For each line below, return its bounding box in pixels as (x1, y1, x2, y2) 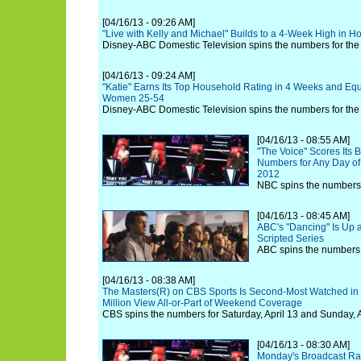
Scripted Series (257, 233, 324, 244)
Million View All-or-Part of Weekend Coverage (102, 297, 302, 309)
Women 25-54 (102, 93, 164, 104)
